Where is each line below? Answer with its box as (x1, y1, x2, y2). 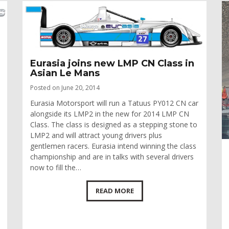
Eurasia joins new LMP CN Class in (30, 57, 194, 69)
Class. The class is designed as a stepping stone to (30, 119, 197, 129)
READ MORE (95, 186, 134, 195)
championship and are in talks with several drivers (30, 151, 194, 162)
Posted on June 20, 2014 (30, 83, 100, 92)
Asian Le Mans (30, 67, 100, 79)
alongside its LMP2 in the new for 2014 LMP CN (30, 108, 189, 119)
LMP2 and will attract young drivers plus (30, 130, 162, 140)
